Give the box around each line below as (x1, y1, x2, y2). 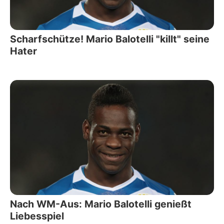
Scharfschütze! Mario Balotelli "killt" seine (10, 33, 209, 45)
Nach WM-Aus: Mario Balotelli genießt (10, 197, 191, 210)
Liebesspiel (10, 209, 64, 222)
